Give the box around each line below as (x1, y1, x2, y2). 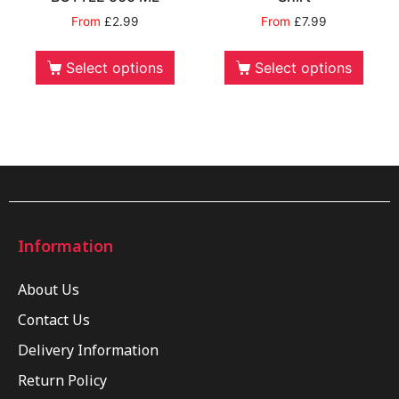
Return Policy (18, 370, 107, 390)
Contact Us (18, 309, 90, 330)
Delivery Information (18, 339, 159, 360)
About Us (18, 279, 79, 299)
